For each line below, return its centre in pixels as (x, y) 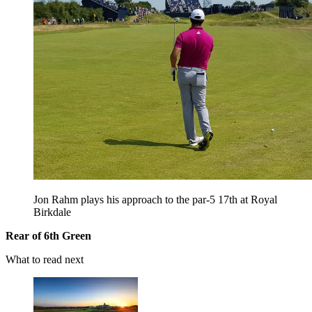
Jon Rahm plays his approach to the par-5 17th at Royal (155, 199)
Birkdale (52, 212)
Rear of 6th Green (48, 235)
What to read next (45, 259)
